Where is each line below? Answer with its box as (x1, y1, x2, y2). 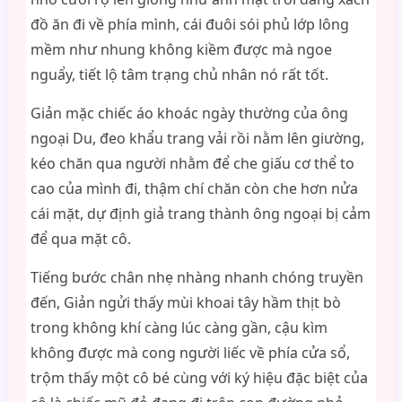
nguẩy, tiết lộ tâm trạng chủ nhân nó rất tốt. (30, 65, 328, 84)
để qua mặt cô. (30, 229, 131, 249)
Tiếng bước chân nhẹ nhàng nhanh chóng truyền (30, 267, 363, 287)
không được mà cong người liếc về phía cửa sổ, (30, 343, 350, 363)
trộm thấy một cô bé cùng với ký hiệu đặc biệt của (30, 368, 368, 388)
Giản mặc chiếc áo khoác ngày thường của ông (30, 103, 348, 123)
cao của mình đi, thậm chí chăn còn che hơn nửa (30, 179, 358, 198)
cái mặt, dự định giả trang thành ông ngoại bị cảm (30, 204, 371, 223)
